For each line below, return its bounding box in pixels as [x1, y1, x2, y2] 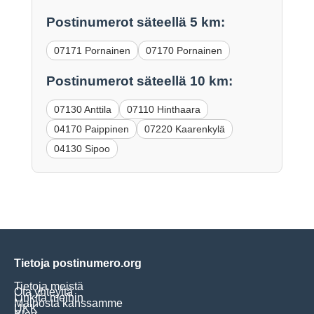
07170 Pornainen [145, 45, 222, 57]
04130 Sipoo [53, 142, 110, 154]
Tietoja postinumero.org [14, 257, 142, 269]
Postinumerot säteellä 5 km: [46, 15, 225, 30]
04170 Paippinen [53, 123, 129, 135]
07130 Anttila [53, 103, 111, 115]
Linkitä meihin [14, 291, 83, 303]
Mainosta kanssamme [14, 296, 123, 309]
